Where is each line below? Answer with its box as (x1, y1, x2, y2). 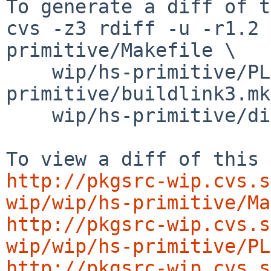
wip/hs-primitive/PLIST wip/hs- (6, 60, 52, 83)
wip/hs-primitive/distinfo (6, 104, 52, 126)
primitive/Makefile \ (6, 39, 236, 61)
